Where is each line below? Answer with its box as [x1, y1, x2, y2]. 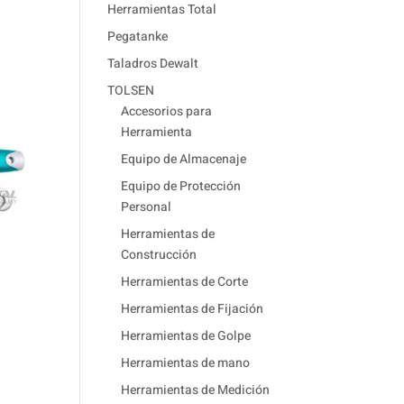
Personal [121, 197, 172, 216]
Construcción [121, 245, 197, 264]
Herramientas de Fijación [121, 299, 264, 318]
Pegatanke [107, 27, 169, 46]
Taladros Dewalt [107, 54, 199, 73]
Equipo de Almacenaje [121, 150, 247, 169]
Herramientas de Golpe [121, 326, 252, 345]
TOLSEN [107, 81, 155, 100]
